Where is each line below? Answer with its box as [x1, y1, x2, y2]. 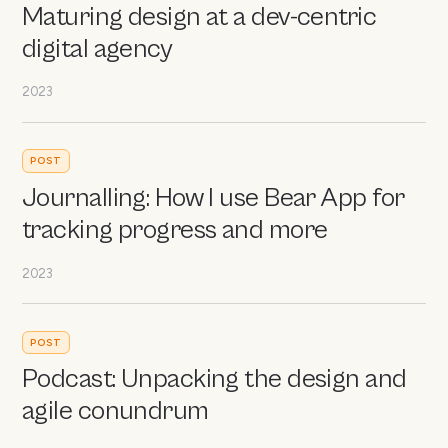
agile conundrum [22, 396, 209, 428]
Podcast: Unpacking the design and [22, 364, 407, 396]
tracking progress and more [22, 214, 328, 246]
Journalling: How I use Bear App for [22, 182, 405, 214]
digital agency [22, 33, 173, 65]
